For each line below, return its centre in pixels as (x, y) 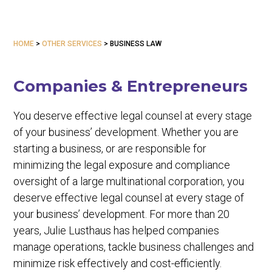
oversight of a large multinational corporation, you (129, 181)
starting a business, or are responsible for (110, 148)
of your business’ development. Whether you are (126, 132)
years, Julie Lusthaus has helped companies (117, 230)
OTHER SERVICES (72, 43)
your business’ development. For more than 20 (122, 214)
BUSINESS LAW (136, 43)
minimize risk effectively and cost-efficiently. (118, 263)
